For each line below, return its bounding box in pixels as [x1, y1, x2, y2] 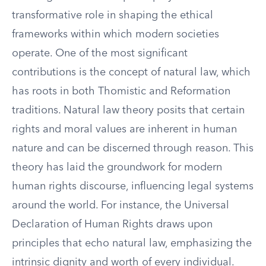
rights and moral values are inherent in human [12, 124, 237, 135]
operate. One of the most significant [12, 48, 188, 59]
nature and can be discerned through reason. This [12, 143, 254, 154]
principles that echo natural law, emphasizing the [12, 238, 252, 249]
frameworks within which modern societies [12, 29, 219, 40]
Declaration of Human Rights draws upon [12, 219, 213, 230]
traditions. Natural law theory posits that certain [12, 105, 245, 116]
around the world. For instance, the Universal [12, 200, 229, 211]
